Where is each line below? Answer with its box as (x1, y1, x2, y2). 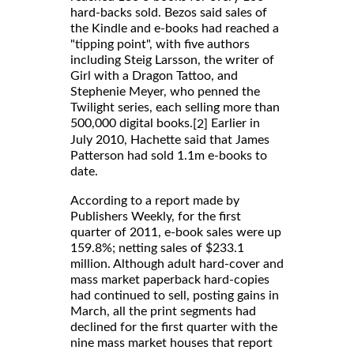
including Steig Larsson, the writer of (70, 53, 274, 66)
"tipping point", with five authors (70, 37, 250, 51)
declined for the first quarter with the (70, 320, 277, 333)
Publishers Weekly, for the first (70, 209, 241, 223)
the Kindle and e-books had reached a (70, 21, 279, 35)
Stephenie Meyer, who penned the (70, 85, 260, 98)
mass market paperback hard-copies (70, 273, 269, 286)
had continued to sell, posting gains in (70, 288, 279, 302)
